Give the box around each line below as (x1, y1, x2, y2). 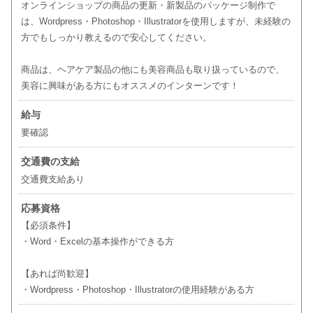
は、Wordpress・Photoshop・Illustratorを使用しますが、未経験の (20, 16, 291, 27)
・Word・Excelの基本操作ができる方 (20, 236, 174, 247)
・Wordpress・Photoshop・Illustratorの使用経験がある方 (20, 284, 254, 296)
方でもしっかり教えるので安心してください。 (20, 32, 212, 43)
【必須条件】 (20, 220, 75, 231)
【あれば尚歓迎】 (20, 268, 94, 279)
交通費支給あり (20, 174, 85, 185)
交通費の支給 (20, 156, 80, 168)
